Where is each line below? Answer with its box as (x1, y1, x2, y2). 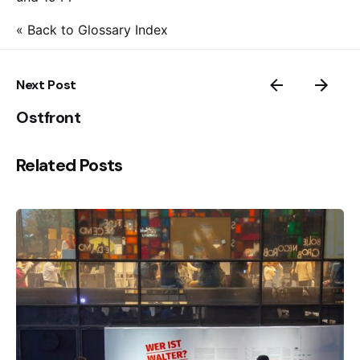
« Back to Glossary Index (16, 22, 168, 39)
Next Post (16, 76, 77, 94)
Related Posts (16, 154, 123, 178)
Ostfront (16, 107, 80, 129)
